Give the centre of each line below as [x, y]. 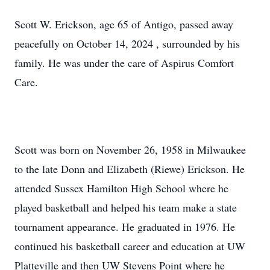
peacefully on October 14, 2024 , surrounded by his [127, 43]
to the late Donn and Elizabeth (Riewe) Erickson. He [130, 169]
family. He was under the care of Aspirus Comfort [124, 63]
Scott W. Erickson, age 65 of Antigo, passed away [124, 24]
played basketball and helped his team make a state [126, 207]
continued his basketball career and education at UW [130, 246]
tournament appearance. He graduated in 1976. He [125, 227]
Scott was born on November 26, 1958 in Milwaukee [130, 149]
